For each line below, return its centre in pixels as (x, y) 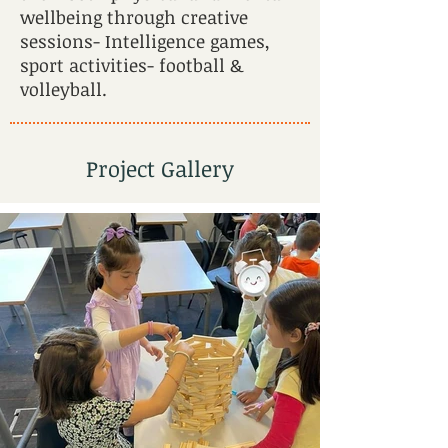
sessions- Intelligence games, (145, 41)
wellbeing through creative (134, 17)
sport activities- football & (131, 65)
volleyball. (63, 89)
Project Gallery (160, 168)
